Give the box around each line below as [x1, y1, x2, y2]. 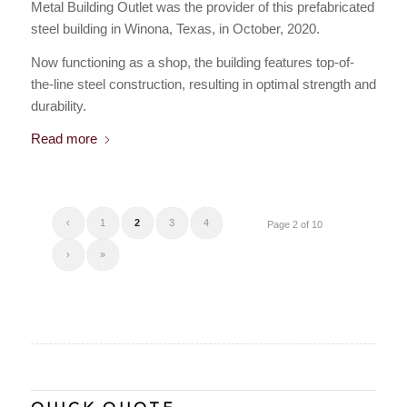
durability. [30, 97, 86, 114]
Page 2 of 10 [267, 219, 323, 231]
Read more [30, 131, 97, 147]
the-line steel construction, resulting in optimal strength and [30, 75, 376, 92]
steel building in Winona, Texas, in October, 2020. [30, 20, 320, 36]
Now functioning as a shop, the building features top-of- [30, 54, 354, 70]
